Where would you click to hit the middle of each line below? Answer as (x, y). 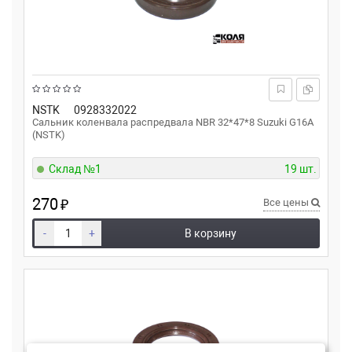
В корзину (211, 233)
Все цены (287, 202)
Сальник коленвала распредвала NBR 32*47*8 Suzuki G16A (173, 122)
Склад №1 (75, 169)
